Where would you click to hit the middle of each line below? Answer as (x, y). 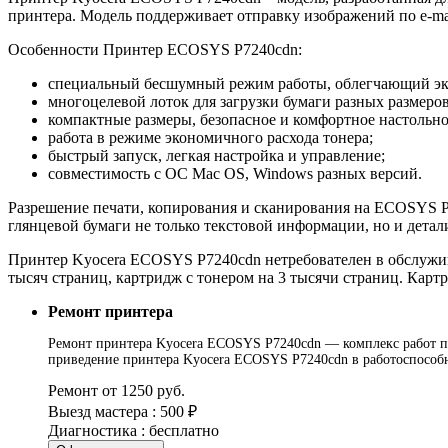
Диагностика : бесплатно (133, 430)
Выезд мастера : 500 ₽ (122, 411)
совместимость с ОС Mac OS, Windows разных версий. (235, 173)
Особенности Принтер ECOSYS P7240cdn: (155, 49)
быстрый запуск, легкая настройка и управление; (216, 155)
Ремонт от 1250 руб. (116, 390)
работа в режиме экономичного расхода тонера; (210, 137)
